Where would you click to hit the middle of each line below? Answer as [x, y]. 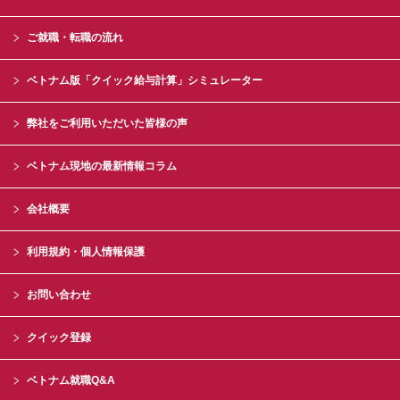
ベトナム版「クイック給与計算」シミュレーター [145, 80]
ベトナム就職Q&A [71, 380]
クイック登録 [59, 337]
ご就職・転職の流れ [75, 37]
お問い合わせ [59, 295]
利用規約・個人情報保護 [86, 252]
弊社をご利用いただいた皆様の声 [107, 123]
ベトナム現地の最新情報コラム [102, 166]
